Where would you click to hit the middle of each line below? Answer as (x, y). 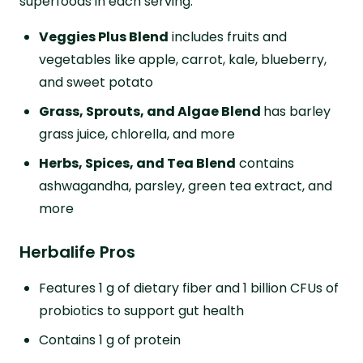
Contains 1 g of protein (110, 340)
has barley (297, 111)
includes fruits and (228, 36)
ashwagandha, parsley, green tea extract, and (186, 186)
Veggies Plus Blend (104, 36)
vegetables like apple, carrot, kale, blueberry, (183, 59)
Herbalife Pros (77, 252)
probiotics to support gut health (141, 310)
